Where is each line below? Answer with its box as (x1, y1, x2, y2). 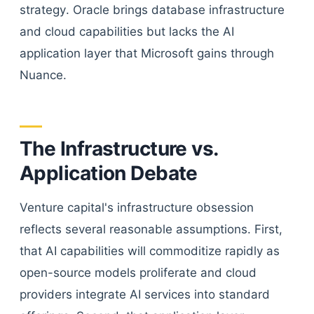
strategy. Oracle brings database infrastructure (20, 3, 285, 17)
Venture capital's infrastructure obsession (20, 200, 254, 214)
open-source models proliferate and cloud (20, 266, 257, 280)
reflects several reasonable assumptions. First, (20, 222, 282, 236)
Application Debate (20, 161, 198, 185)
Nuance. (20, 68, 67, 82)
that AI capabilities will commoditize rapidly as (20, 244, 280, 258)
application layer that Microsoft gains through (20, 46, 274, 60)
